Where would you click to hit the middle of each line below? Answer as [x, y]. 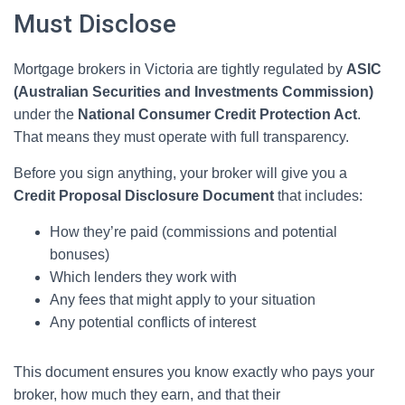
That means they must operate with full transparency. [181, 137]
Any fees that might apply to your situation [183, 300]
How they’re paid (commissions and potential [193, 232]
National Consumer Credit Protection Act [217, 114]
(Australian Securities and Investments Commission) [193, 92]
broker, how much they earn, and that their [147, 395]
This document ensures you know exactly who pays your [194, 372]
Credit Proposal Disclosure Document [144, 196]
